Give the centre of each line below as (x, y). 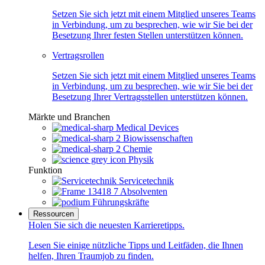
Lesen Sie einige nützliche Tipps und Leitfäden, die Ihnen (136, 245)
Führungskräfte (121, 202)
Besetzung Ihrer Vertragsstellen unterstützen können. (150, 97)
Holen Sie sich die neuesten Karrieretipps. (106, 225)
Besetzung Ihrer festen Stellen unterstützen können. (148, 35)
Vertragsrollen (78, 56)
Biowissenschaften (158, 138)
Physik (141, 160)
